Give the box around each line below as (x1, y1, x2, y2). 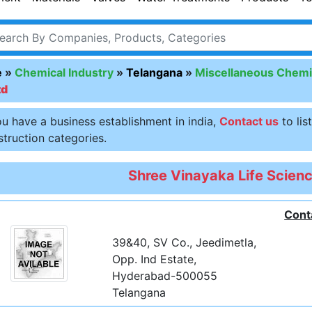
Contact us (219, 114, 279, 128)
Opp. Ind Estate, (112, 252, 197, 266)
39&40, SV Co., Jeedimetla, (112, 235, 257, 249)
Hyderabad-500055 (112, 269, 218, 283)
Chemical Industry (14, 65, 114, 79)
